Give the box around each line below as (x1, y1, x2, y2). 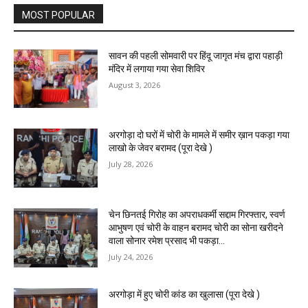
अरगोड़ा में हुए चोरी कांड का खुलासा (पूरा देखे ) (109, 288, 261, 300)
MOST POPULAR (22, 9, 95, 21)
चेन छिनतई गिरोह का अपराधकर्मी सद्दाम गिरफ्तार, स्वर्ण (109, 209, 286, 221)
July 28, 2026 (109, 159, 153, 170)
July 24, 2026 (109, 252, 153, 263)
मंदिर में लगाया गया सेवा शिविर (109, 63, 206, 74)
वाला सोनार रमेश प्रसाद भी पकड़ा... (109, 235, 225, 247)
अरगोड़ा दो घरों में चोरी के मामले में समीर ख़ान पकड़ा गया (109, 129, 290, 141)
